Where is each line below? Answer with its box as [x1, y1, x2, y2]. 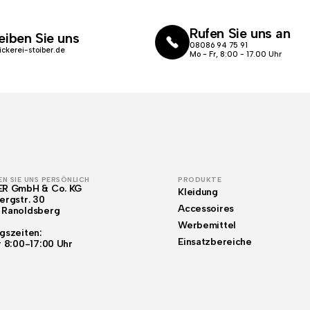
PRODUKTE [178, 175, 222, 184]
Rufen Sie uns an [190, 25, 291, 42]
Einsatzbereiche [178, 236, 252, 248]
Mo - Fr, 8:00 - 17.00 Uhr [190, 50, 282, 59]
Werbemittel [178, 219, 237, 231]
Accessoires [178, 203, 235, 215]
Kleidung [178, 186, 218, 198]
